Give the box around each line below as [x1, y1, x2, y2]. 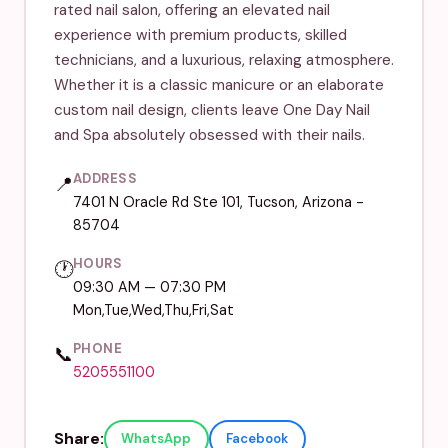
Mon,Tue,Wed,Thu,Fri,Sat [72, 300, 234, 319]
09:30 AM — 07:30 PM [72, 277, 226, 296]
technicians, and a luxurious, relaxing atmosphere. [53, 49, 394, 70]
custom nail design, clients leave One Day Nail [53, 99, 370, 120]
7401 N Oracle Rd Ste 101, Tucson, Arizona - [72, 192, 364, 211]
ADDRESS [72, 169, 137, 187]
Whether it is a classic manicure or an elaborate [53, 74, 384, 95]
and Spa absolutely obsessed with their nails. [53, 124, 365, 145]
